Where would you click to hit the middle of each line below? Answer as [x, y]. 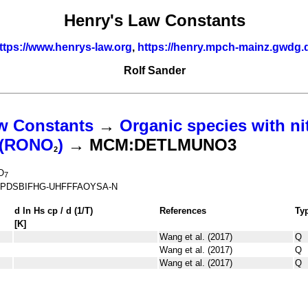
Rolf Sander [155, 71]
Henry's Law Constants [155, 21]
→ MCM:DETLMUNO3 [150, 145]
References [183, 210]
